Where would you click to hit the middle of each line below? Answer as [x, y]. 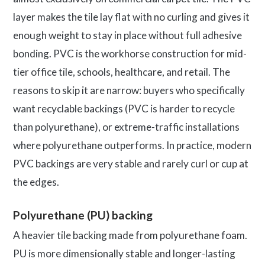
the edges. [36, 182]
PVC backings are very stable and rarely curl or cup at [131, 163]
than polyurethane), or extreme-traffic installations [126, 127]
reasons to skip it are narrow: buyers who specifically [129, 90]
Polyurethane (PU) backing [83, 215]
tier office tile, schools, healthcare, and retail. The [122, 72]
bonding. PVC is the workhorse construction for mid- [130, 53]
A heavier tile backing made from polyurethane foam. [130, 235]
